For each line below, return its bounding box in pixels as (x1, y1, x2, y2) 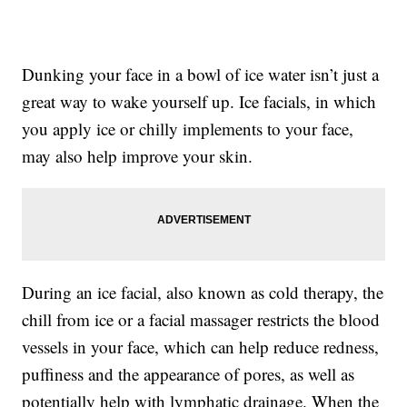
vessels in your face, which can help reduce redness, (22, 335, 380, 359)
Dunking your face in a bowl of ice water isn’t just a (22, 63, 380, 86)
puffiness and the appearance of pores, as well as (22, 362, 355, 386)
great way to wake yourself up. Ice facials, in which (22, 90, 377, 114)
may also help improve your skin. (22, 144, 253, 168)
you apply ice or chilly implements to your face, (22, 117, 354, 141)
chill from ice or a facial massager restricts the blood (22, 308, 381, 332)
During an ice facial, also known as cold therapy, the (22, 281, 384, 304)
